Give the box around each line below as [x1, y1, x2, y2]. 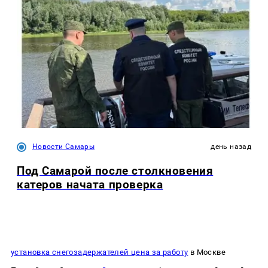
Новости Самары [32, 142, 95, 151]
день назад [211, 142, 251, 151]
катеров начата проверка [17, 177, 163, 191]
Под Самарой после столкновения [17, 163, 214, 178]
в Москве [188, 247, 226, 257]
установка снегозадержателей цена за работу [11, 247, 188, 257]
